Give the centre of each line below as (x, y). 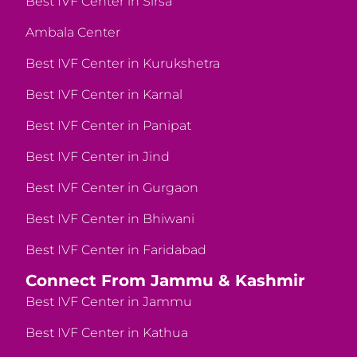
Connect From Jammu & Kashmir (166, 280)
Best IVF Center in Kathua (107, 332)
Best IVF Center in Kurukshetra (123, 63)
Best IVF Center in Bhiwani (110, 218)
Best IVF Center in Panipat (109, 125)
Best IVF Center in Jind (98, 156)
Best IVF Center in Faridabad (116, 249)
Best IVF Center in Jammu (109, 301)
